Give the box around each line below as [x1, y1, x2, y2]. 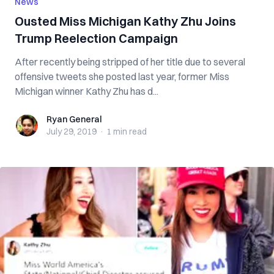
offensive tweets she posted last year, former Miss [15, 70, 229, 83]
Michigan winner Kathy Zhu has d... [15, 85, 158, 97]
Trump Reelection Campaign [15, 31, 178, 46]
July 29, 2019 [46, 126, 97, 137]
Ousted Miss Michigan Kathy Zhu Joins [15, 13, 236, 29]
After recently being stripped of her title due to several [15, 56, 245, 68]
